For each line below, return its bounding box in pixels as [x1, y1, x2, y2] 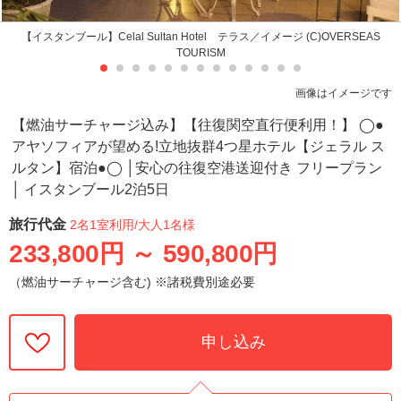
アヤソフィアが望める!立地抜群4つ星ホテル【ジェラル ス [12, 138, 386, 154]
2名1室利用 [70, 217, 134, 232]
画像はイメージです [295, 86, 393, 99]
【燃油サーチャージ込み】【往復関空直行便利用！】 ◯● [12, 116, 385, 132]
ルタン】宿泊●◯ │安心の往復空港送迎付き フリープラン [12, 159, 383, 175]
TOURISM [175, 46, 226, 59]
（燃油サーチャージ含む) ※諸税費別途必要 [9, 274, 255, 289]
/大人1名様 [134, 217, 195, 232]
